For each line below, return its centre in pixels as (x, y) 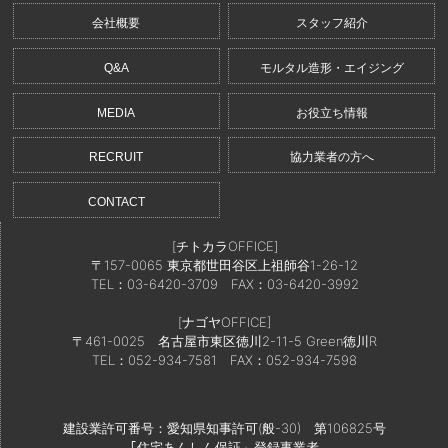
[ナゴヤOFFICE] (224, 322)
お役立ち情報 (331, 112)
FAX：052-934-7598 (287, 360)
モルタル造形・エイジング (331, 67)
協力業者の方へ (331, 157)
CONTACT (116, 201)
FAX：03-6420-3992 (288, 284)
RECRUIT (116, 157)
